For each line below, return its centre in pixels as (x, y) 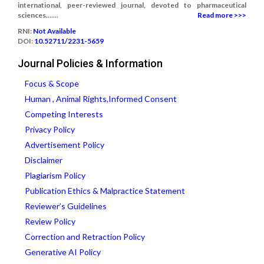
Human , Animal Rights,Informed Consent (101, 99)
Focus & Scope (52, 83)
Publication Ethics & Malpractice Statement (105, 191)
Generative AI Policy (63, 252)
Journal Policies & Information (90, 63)
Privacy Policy (50, 129)
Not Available (55, 31)
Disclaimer (44, 160)
